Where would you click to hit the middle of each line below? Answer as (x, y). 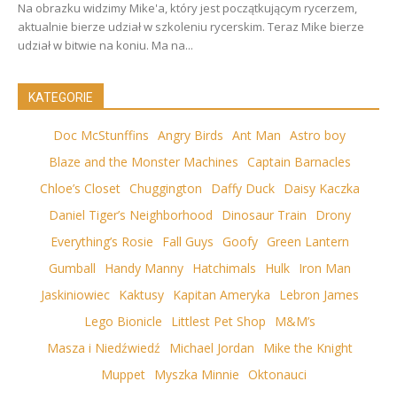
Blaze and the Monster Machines (143, 161)
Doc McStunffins (101, 135)
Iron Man (324, 268)
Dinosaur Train (264, 214)
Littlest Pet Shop (218, 321)
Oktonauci (277, 374)
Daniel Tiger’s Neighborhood (130, 214)
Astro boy (318, 135)
